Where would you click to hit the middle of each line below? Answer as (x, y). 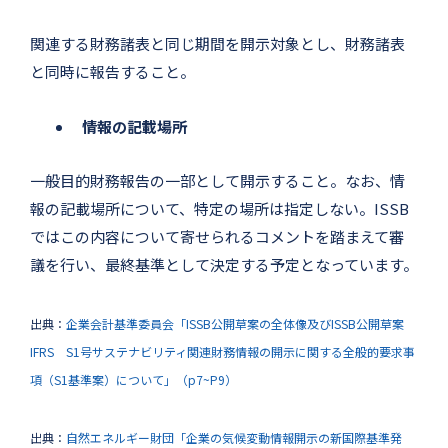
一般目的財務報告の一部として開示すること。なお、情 (217, 180)
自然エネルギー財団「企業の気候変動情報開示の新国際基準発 (234, 437)
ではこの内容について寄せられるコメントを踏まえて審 (217, 236)
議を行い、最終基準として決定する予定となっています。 (224, 264)
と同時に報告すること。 (112, 71)
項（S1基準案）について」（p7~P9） (133, 379)
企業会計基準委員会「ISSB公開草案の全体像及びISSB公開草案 (235, 323)
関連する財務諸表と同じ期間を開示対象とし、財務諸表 (217, 43)
